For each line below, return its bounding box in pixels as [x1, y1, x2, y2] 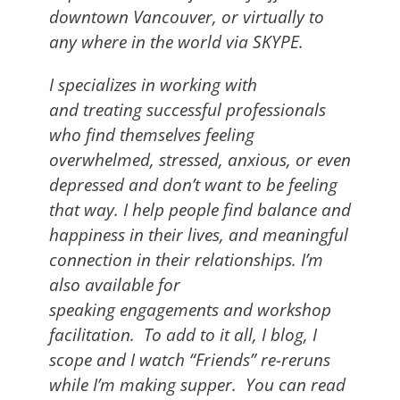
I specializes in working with [49, 71, 257, 96]
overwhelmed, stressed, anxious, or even [49, 146, 351, 171]
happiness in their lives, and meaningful [49, 221, 348, 246]
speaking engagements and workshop [49, 296, 331, 321]
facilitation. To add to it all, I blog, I [49, 321, 317, 346]
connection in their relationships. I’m [49, 246, 323, 271]
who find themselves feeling [49, 121, 254, 146]
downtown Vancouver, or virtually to [49, 4, 324, 29]
